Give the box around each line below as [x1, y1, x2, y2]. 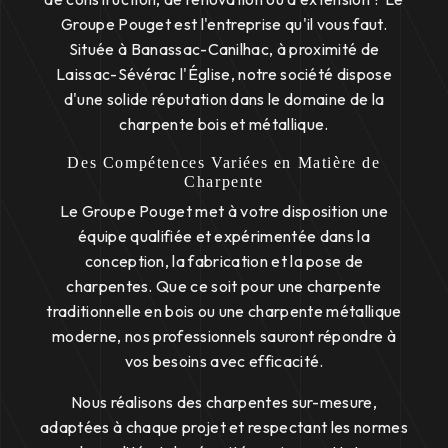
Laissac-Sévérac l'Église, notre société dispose [55, 63, 393, 84]
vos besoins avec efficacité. [124, 350, 324, 371]
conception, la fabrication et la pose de [84, 250, 364, 271]
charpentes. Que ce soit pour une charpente [66, 275, 382, 296]
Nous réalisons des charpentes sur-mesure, [70, 391, 378, 412]
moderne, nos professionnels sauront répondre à [52, 325, 396, 346]
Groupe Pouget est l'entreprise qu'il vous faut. [60, 13, 388, 34]
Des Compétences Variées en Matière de [67, 153, 381, 171]
